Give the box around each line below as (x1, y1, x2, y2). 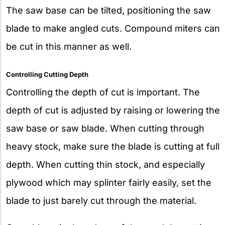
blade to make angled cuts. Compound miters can (6, 23, 220, 34)
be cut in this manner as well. (6, 41, 132, 52)
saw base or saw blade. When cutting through (6, 123, 204, 134)
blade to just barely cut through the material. (6, 195, 196, 206)
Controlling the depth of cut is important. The (6, 86, 200, 97)
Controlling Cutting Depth (6, 70, 88, 78)
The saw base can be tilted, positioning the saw (6, 5, 211, 16)
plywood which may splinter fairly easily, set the (6, 177, 211, 188)
